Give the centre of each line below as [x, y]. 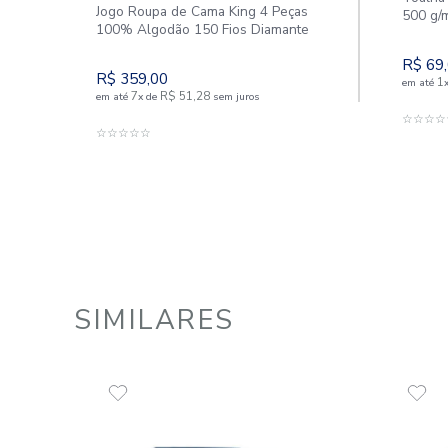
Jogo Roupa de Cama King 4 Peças [238, 250]
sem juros [276, 351]
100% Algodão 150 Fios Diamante [238, 271]
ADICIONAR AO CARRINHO [240, 384]
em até [134, 351]
